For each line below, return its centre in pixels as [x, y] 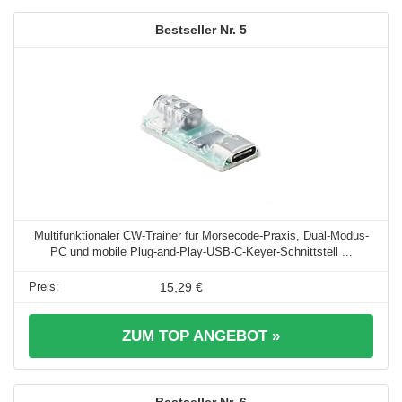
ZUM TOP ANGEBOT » [201, 336]
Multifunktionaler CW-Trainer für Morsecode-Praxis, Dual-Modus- [201, 236]
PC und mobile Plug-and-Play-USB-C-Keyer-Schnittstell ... [201, 252]
